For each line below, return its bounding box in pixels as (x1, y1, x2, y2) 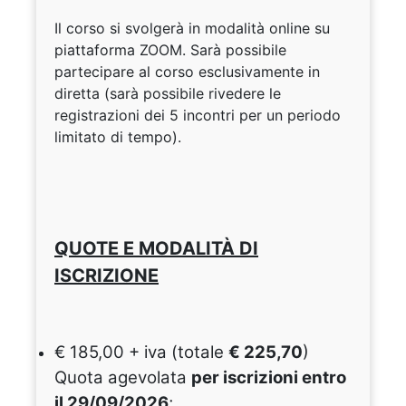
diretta (54, 84, 104, 103)
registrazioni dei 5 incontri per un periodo (54, 106, 341, 125)
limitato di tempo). (54, 128, 181, 147)
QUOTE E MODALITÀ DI (54, 237, 258, 260)
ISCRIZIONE (54, 265, 159, 287)
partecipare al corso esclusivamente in (54, 63, 320, 82)
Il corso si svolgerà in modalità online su (54, 19, 330, 38)
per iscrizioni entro (191, 367, 346, 389)
